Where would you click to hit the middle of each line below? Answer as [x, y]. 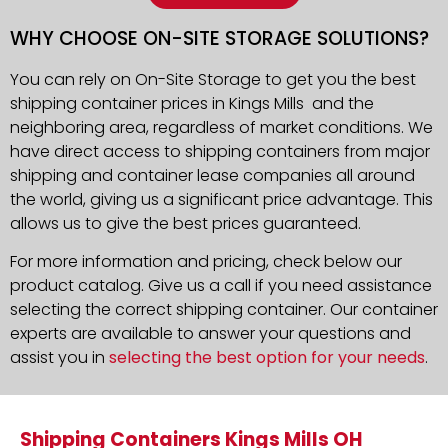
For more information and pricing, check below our [206, 262]
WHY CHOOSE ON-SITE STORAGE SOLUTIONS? [219, 38]
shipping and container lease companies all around [212, 175]
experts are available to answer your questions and [210, 334]
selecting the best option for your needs [267, 358]
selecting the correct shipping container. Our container [224, 310]
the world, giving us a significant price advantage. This [221, 199]
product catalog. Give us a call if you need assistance [221, 286]
